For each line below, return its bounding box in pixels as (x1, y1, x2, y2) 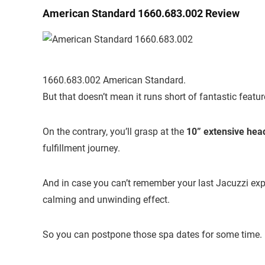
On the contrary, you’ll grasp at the (43, 126, 186, 138)
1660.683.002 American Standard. (43, 75, 186, 86)
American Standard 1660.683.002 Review (43, 7, 240, 20)
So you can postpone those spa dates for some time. (43, 229, 262, 241)
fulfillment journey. (43, 143, 120, 154)
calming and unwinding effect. (43, 194, 170, 206)
